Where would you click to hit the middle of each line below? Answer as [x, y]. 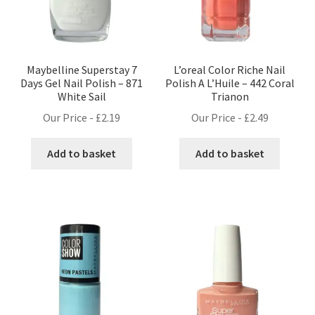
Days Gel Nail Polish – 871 [82, 83]
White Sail [82, 96]
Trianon [230, 96]
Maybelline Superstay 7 [82, 69]
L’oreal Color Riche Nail [230, 69]
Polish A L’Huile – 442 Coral [230, 83]
